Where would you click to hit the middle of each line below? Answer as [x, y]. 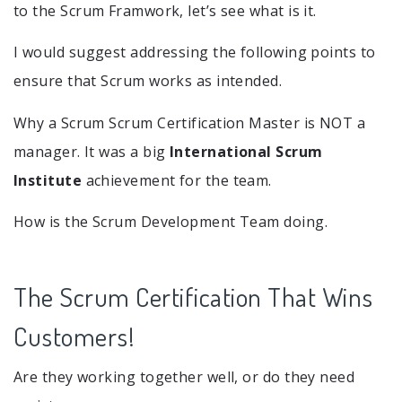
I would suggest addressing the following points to [195, 52]
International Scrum [246, 151]
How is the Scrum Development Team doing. [170, 221]
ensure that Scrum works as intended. [148, 81]
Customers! [74, 336]
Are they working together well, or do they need [184, 376]
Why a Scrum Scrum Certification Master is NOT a [190, 122]
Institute [48, 180]
